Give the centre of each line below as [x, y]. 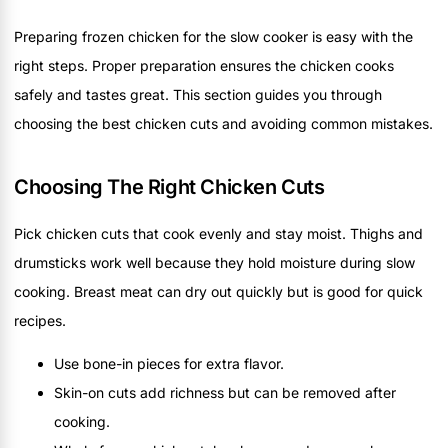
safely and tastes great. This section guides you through [198, 94]
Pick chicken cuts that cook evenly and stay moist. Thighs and [218, 233]
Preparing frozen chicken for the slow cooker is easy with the [213, 36]
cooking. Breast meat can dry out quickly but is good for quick [218, 291]
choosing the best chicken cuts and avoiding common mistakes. [223, 123]
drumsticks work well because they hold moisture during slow [214, 262]
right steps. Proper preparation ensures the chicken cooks [204, 65]
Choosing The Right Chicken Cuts [169, 186]
